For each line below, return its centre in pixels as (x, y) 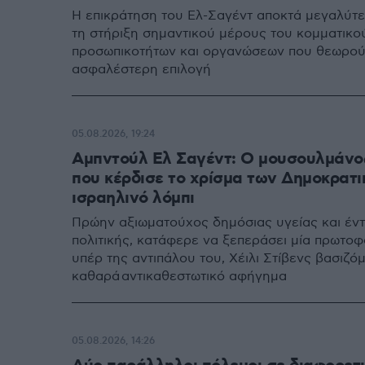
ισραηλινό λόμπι (133, 198)
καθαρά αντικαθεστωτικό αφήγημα (179, 277)
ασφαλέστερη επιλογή (141, 70)
